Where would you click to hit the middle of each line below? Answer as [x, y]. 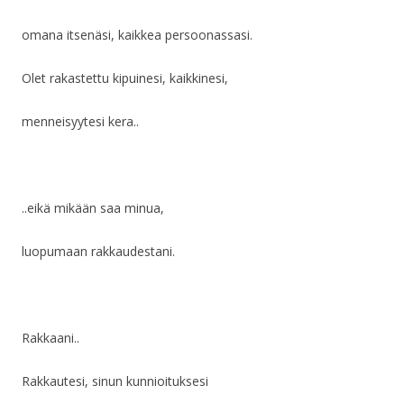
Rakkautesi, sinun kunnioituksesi [115, 381]
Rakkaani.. [50, 338]
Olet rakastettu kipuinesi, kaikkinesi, [125, 78]
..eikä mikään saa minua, [93, 208]
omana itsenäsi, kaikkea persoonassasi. [137, 35]
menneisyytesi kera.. [80, 122]
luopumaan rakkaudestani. [98, 252]
